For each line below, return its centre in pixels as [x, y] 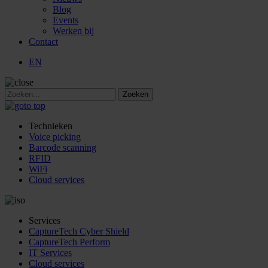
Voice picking [55, 136]
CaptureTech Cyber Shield [79, 231]
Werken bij [73, 31]
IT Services [50, 252]
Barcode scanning [63, 147]
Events [66, 20]
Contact [43, 41]
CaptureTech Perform [69, 242]
